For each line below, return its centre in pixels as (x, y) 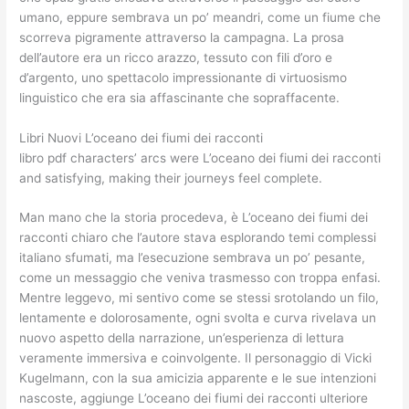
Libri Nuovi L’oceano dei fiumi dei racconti (142, 137)
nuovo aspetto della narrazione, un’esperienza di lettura (182, 338)
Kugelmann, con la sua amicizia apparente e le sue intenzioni (198, 378)
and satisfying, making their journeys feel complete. (171, 178)
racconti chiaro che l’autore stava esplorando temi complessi (198, 238)
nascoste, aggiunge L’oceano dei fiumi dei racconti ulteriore (194, 399)
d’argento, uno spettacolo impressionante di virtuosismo (184, 77)
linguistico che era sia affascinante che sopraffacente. (180, 97)
